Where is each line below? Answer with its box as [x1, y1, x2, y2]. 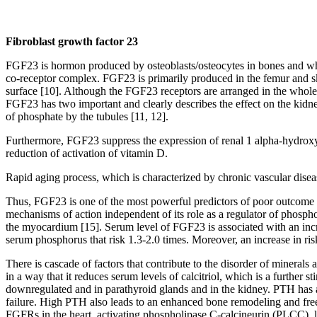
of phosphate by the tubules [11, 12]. [6, 110, 168, 122]
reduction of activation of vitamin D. [6, 146, 168, 159]
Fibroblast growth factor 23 [6, 35, 138, 47]
